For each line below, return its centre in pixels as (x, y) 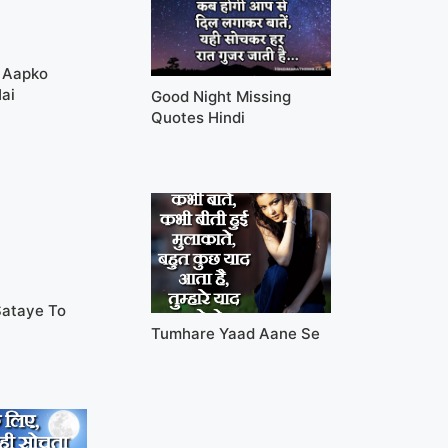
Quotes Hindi (197, 117)
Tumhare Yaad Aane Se (235, 333)
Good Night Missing (220, 96)
